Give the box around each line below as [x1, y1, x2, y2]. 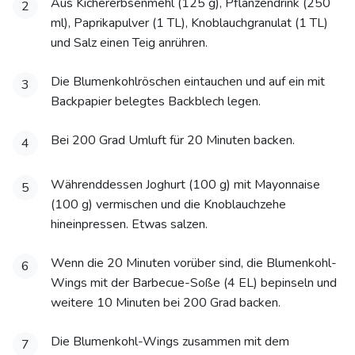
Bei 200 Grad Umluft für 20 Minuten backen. [51, 132, 295, 150]
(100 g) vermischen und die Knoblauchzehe [51, 196, 286, 214]
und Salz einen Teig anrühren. [51, 34, 208, 52]
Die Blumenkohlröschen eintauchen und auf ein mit [51, 73, 325, 91]
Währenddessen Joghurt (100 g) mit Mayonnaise [51, 176, 320, 194]
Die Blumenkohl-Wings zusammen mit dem [51, 333, 289, 351]
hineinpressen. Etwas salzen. [51, 216, 208, 234]
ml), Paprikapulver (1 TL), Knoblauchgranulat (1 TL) [51, 14, 328, 32]
